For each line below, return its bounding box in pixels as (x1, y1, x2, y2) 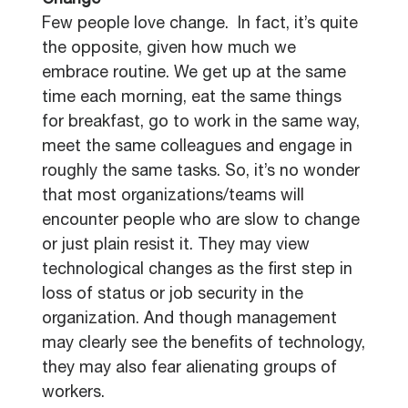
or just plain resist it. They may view (42, 238, 310, 254)
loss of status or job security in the (42, 287, 303, 303)
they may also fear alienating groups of (42, 361, 337, 377)
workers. (42, 385, 105, 402)
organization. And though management (42, 311, 337, 328)
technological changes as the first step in (42, 262, 352, 279)
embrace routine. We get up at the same (42, 66, 346, 82)
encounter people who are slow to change (42, 213, 360, 229)
